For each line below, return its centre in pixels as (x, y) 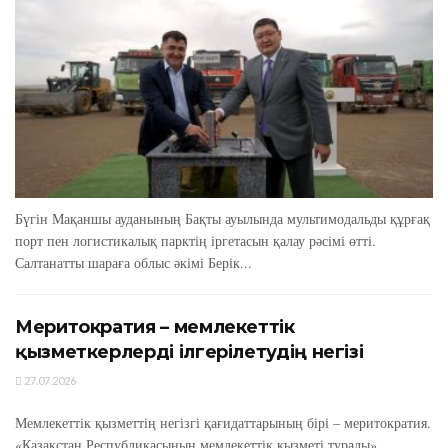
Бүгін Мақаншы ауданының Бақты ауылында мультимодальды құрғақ (222, 218)
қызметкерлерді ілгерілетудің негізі (189, 351)
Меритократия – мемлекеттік (155, 326)
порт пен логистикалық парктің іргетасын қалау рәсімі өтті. (195, 240)
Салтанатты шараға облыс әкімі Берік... (133, 262)
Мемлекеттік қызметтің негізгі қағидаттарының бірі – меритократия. (223, 422)
